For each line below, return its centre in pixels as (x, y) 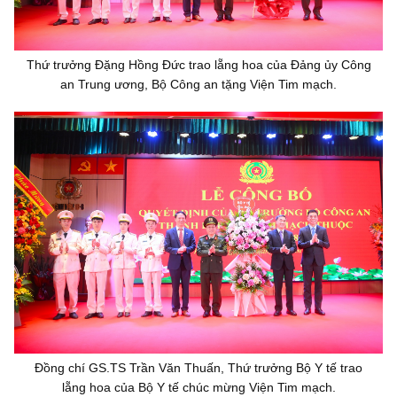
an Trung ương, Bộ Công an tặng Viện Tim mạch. (198, 85)
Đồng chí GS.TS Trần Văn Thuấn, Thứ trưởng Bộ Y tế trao (198, 367)
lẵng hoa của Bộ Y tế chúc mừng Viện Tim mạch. (198, 387)
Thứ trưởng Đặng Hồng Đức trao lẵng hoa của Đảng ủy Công (198, 65)
